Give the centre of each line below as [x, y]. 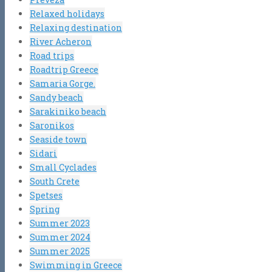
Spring [45, 209]
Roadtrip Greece [64, 69]
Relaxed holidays [67, 13]
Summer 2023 [60, 223]
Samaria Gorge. [63, 83]
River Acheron [61, 41]
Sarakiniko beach [68, 111]
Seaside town [58, 139]
